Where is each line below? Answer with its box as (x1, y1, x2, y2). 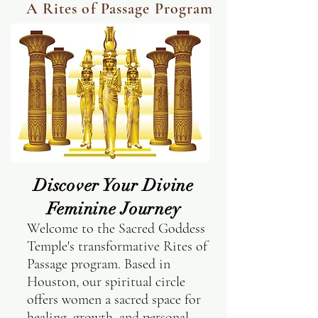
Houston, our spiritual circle (27, 273, 185, 290)
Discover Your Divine (33, 175, 194, 196)
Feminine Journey (46, 198, 181, 219)
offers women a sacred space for (27, 291, 201, 308)
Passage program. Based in (27, 256, 170, 273)
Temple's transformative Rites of (27, 238, 207, 255)
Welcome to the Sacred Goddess (27, 220, 205, 237)
